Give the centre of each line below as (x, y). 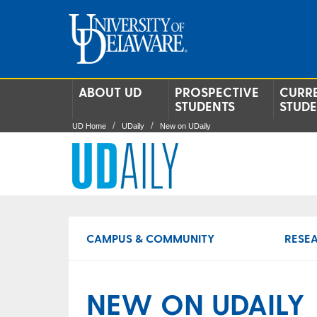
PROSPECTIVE (217, 92)
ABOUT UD (110, 92)
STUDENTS (205, 106)
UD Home (89, 126)
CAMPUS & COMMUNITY (150, 238)
